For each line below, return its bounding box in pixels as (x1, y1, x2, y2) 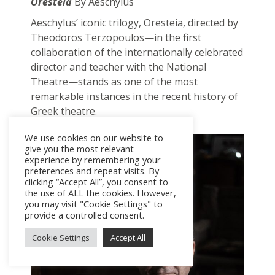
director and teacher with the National (30, 60, 206, 74)
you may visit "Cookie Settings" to (25, 198, 163, 210)
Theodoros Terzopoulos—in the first (30, 30, 201, 44)
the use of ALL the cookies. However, (25, 187, 176, 199)
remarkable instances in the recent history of (30, 89, 238, 103)
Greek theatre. (30, 104, 97, 118)
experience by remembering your (25, 153, 161, 166)
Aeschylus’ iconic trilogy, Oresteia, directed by (30, 15, 238, 29)
